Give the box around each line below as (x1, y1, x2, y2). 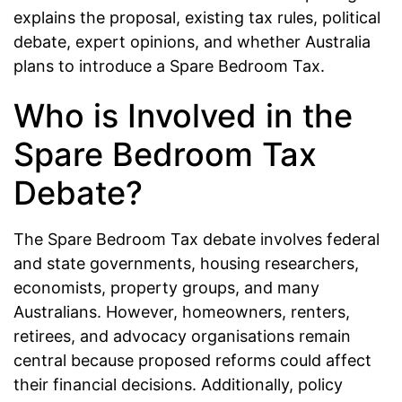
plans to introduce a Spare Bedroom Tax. (13, 56, 325, 75)
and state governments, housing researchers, (13, 254, 359, 274)
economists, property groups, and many (13, 278, 319, 298)
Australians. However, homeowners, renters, (13, 302, 350, 322)
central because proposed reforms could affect (13, 351, 371, 371)
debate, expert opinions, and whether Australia (13, 31, 371, 51)
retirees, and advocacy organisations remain (13, 327, 351, 346)
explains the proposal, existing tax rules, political (13, 7, 380, 27)
